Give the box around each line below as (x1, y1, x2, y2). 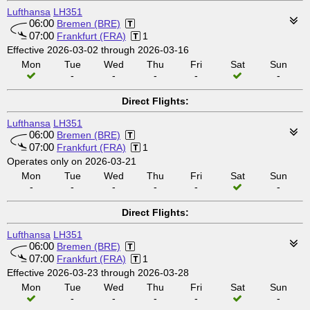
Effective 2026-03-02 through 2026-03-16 (7, 44, 189, 55)
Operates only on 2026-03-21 (7, 156, 136, 167)
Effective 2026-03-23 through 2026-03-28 (7, 267, 189, 278)
